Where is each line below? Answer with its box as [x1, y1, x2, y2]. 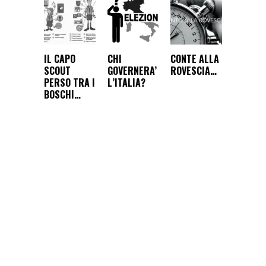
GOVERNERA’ [107, 64, 157, 78]
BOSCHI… [44, 87, 81, 102]
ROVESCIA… [170, 64, 217, 78]
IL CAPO [44, 52, 75, 66]
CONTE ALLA [170, 52, 220, 66]
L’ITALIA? [107, 75, 145, 90]
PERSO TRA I [44, 75, 95, 90]
